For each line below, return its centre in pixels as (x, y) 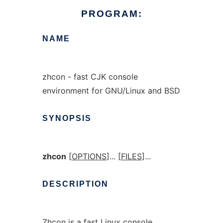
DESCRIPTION (75, 184)
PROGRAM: (111, 14)
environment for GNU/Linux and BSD (111, 91)
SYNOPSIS (67, 118)
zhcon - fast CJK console (90, 77)
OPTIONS (89, 156)
